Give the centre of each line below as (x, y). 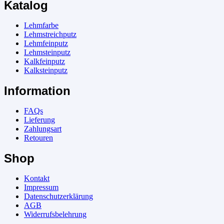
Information (37, 91)
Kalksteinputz (46, 70)
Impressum (41, 187)
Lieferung (39, 120)
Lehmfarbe (41, 25)
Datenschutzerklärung (58, 196)
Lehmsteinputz (47, 52)
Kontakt (37, 178)
